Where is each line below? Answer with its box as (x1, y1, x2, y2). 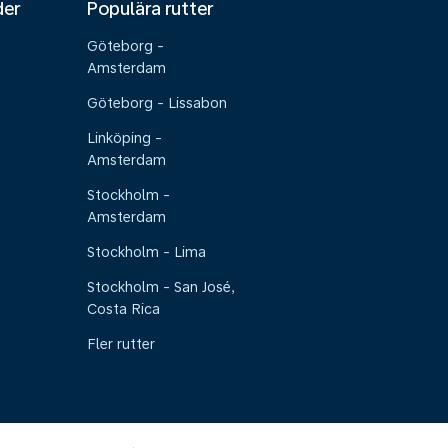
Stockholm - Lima (87, 244, 207, 260)
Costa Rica (87, 301, 161, 317)
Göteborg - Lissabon (87, 95, 228, 111)
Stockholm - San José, (87, 279, 236, 295)
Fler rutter (87, 336, 156, 352)
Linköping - (87, 130, 163, 146)
